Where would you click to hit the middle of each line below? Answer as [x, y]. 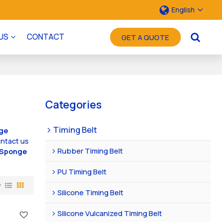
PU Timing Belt [82, 171]
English [183, 10]
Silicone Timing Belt [91, 192]
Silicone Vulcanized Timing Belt [110, 213]
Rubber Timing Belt [90, 150]
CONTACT [45, 37]
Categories [74, 104]
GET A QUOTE [145, 37]
